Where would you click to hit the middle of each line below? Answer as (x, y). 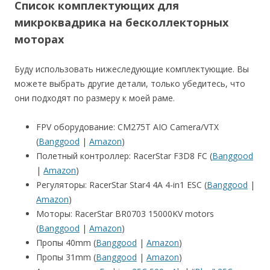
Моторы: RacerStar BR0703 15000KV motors (125, 213)
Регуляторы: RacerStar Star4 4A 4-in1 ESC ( (121, 184)
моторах (39, 39)
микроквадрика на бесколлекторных (121, 22)
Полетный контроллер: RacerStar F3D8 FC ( (124, 155)
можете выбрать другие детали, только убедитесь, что (130, 83)
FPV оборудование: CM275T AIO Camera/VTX (127, 127)
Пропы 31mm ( (66, 257)
